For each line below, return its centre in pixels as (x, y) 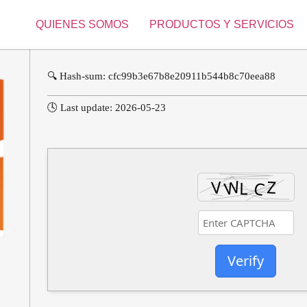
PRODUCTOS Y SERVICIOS (222, 24)
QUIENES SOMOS (82, 24)
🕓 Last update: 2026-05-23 (107, 108)
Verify (246, 260)
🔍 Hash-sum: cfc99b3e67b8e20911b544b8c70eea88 (161, 76)
